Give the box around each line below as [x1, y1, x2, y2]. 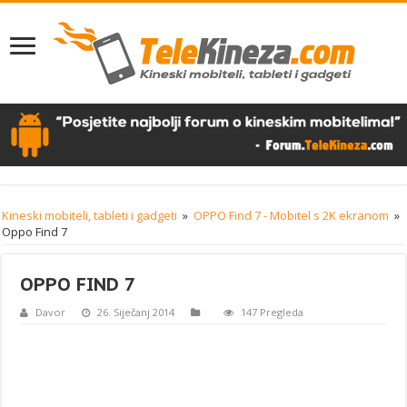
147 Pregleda [241, 304, 304, 319]
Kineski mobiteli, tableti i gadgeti [2, 206, 178, 223]
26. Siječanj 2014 [97, 304, 175, 319]
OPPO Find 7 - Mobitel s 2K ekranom [194, 206, 390, 223]
